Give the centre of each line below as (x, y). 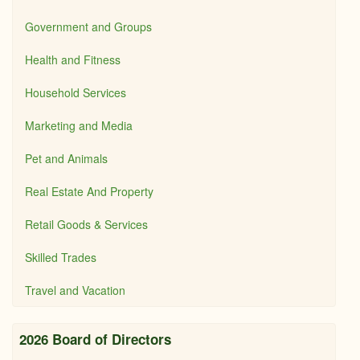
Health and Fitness (73, 59)
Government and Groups (88, 27)
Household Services (76, 92)
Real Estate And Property (89, 191)
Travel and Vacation (75, 290)
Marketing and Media (79, 125)
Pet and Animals (66, 158)
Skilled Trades (61, 257)
